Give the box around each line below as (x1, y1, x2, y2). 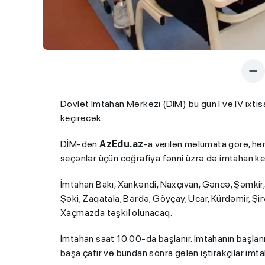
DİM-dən (60, 138, 100, 150)
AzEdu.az (99, 138, 144, 150)
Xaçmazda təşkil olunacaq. (60, 207, 172, 218)
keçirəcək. (60, 112, 104, 124)
